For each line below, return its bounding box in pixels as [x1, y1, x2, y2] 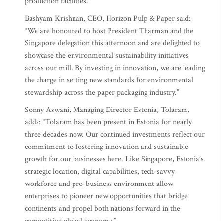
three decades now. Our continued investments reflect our [25, 129, 205, 140]
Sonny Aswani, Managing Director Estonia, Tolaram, [25, 105, 189, 115]
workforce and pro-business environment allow [25, 179, 173, 189]
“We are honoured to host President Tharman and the [25, 26, 193, 36]
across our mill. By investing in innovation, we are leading [25, 63, 205, 73]
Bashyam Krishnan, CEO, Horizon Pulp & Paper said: [25, 13, 191, 24]
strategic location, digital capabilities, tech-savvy [25, 166, 175, 177]
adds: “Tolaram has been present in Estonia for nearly [25, 117, 192, 127]
